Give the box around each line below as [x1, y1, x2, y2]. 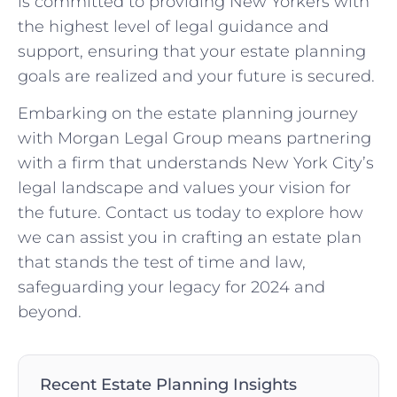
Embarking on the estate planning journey [18, 103, 358, 123]
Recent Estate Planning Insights [40, 373, 297, 394]
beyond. [18, 301, 82, 322]
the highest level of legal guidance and [18, 16, 329, 36]
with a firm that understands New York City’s [18, 152, 374, 173]
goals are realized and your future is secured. [18, 66, 375, 86]
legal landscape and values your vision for [18, 177, 351, 198]
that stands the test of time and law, [18, 252, 306, 272]
